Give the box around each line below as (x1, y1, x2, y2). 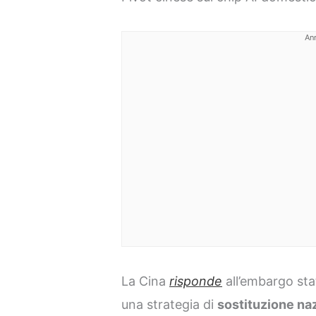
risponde (169, 273, 223, 288)
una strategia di (121, 296, 218, 312)
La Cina (121, 273, 170, 288)
